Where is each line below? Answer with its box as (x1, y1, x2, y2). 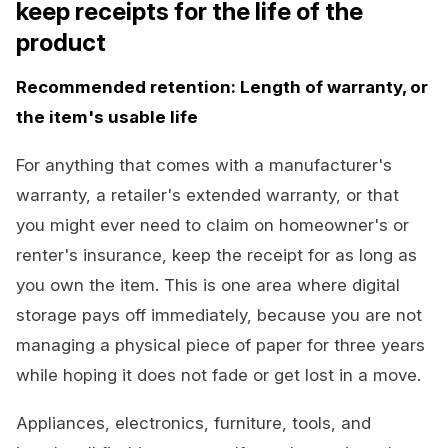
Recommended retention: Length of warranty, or (16, 77, 428, 98)
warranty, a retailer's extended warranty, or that (16, 185, 399, 206)
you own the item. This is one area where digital (16, 275, 400, 296)
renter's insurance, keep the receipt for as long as (16, 245, 417, 266)
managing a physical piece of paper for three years (16, 335, 425, 356)
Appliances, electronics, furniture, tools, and (16, 413, 371, 434)
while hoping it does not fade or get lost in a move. (16, 365, 421, 386)
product (16, 28, 106, 58)
